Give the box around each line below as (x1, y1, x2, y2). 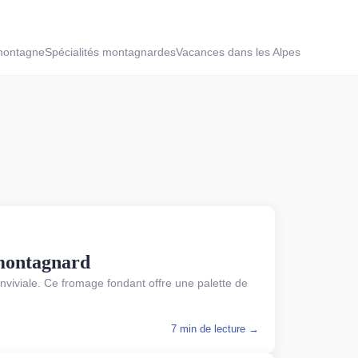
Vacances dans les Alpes (175, 46, 300, 59)
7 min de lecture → (171, 323, 259, 336)
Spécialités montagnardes (44, 46, 176, 59)
